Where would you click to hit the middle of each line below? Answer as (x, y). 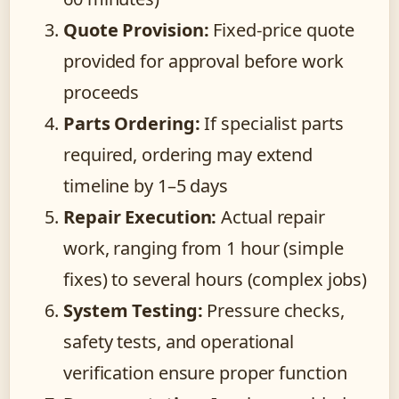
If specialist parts (272, 123)
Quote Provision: (136, 29)
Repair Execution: (140, 216)
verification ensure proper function (205, 372)
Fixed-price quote (281, 29)
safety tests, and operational (179, 341)
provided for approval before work (204, 61)
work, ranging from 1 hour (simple (204, 248)
